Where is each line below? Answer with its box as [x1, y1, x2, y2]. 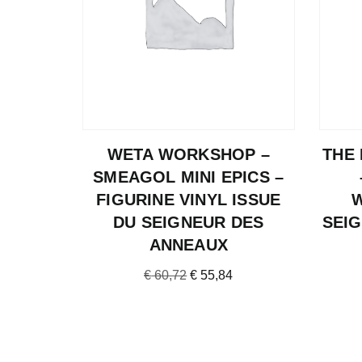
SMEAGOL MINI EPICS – [93, 168, 284, 186]
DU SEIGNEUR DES [113, 213, 264, 231]
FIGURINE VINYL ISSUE [96, 191, 281, 208]
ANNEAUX [149, 236, 228, 254]
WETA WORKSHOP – [107, 145, 270, 163]
